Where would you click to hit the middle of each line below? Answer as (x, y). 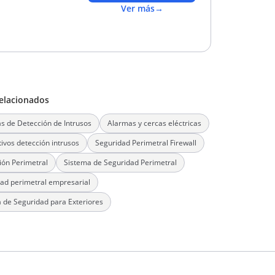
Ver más (137, 8)
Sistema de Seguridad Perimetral (120, 162)
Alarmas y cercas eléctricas (154, 123)
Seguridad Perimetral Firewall (146, 143)
